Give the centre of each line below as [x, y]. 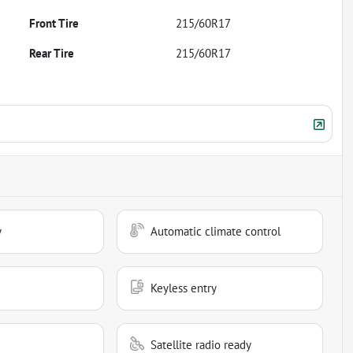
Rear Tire [52, 53]
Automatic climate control [216, 231]
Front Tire [54, 23]
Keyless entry [184, 288]
